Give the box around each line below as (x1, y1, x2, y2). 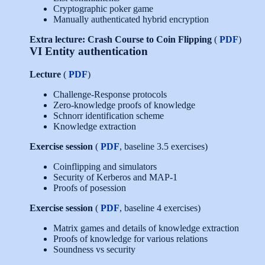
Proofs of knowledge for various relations (53, 234, 208, 244)
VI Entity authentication (30, 44, 148, 57)
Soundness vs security (53, 244, 135, 254)
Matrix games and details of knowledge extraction (53, 223, 239, 233)
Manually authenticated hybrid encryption (53, 14, 209, 24)
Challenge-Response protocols (53, 89, 167, 99)
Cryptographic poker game (53, 3, 153, 14)
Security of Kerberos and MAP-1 (53, 172, 177, 182)
